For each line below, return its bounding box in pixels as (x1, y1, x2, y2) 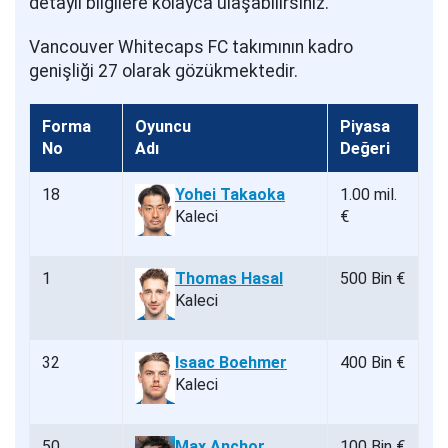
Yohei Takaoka (175, 185, 285, 205)
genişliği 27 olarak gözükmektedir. (29, 61, 298, 82)
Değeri (340, 139, 390, 159)
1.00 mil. (340, 185, 397, 205)
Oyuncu (135, 117, 191, 137)
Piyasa (340, 117, 390, 137)
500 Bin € (340, 269, 405, 289)
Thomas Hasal (175, 269, 283, 289)
